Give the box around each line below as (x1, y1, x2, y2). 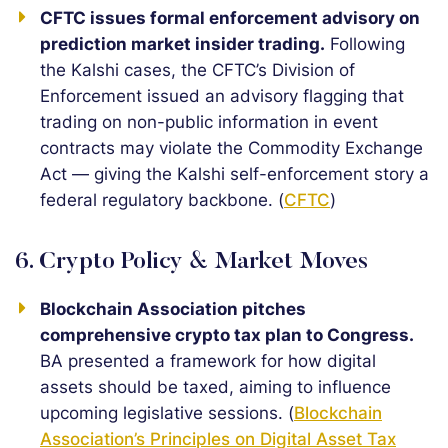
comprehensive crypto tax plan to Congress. (40, 325, 414, 345)
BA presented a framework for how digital (40, 351, 376, 371)
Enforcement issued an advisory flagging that (40, 86, 404, 106)
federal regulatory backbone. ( (40, 190, 284, 210)
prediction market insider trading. (40, 34, 325, 54)
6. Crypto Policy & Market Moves (15, 250, 368, 274)
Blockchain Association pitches (40, 299, 306, 319)
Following (325, 34, 405, 54)
